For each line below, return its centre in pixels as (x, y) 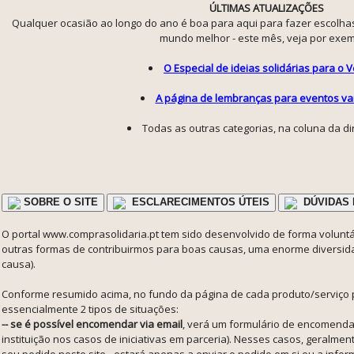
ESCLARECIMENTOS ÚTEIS (199, 202)
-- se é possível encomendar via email (92, 324)
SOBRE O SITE (59, 202)
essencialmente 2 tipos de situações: (90, 309)
